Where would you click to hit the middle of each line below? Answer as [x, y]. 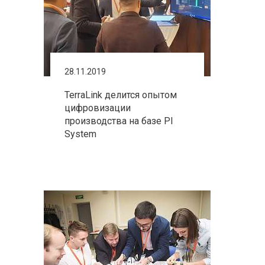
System [80, 134]
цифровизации [98, 108]
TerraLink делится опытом [121, 95]
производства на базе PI [119, 121]
